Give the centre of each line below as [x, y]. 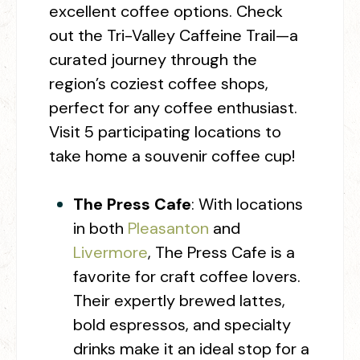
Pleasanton [168, 229]
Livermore [110, 253]
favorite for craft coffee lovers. [187, 277]
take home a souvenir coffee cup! [172, 156]
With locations [251, 205]
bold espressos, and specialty [182, 325]
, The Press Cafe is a [221, 253]
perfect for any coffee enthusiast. [173, 108]
